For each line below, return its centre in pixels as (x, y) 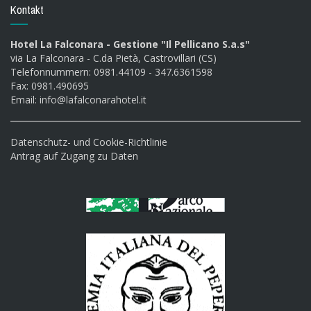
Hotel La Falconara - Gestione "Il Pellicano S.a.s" (130, 44)
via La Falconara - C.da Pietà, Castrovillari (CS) (114, 58)
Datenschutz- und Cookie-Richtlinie (89, 142)
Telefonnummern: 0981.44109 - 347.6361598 (111, 72)
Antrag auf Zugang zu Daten (74, 156)
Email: (25, 100)
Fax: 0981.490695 (50, 86)
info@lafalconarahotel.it (93, 100)
